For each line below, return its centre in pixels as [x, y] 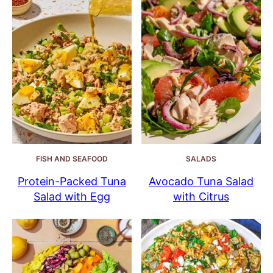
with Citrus [201, 197]
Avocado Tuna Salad [201, 182]
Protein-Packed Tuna [72, 182]
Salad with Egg [72, 197]
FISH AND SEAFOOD [72, 159]
